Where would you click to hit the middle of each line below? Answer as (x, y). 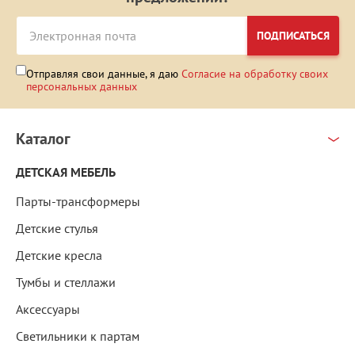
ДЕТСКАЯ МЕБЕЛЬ (66, 173)
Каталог (43, 139)
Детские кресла (59, 256)
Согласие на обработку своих (255, 74)
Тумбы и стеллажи (66, 282)
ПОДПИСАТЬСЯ (293, 36)
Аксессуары (48, 309)
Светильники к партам (78, 336)
